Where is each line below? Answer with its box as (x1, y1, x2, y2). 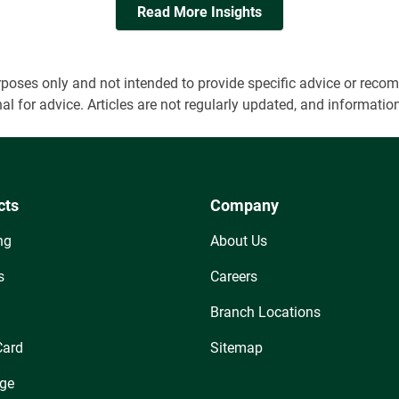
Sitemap (209, 339, 263, 356)
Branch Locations (209, 304, 321, 321)
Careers (209, 268, 257, 285)
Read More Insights (137, 4, 262, 20)
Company (209, 196, 279, 215)
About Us (209, 232, 267, 249)
